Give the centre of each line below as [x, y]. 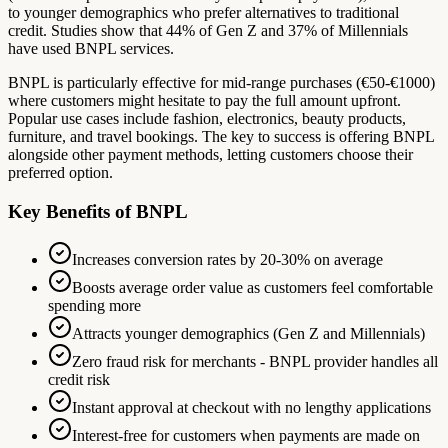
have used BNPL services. [91, 48]
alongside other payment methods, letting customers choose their [210, 154]
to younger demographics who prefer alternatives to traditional [203, 12]
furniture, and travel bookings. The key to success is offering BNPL [221, 136]
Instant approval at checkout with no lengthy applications [251, 408]
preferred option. [60, 172]
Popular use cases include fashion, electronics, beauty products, [207, 118]
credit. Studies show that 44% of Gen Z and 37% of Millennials [208, 30]
